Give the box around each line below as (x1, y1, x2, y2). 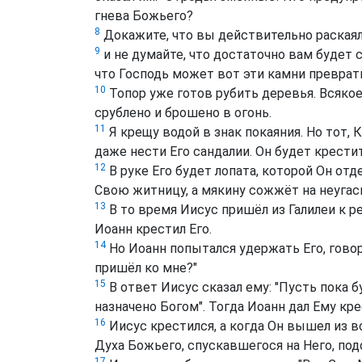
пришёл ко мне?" (95, 260, 197, 276)
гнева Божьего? (95, 8, 193, 23)
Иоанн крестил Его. (95, 221, 212, 237)
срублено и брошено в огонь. (95, 105, 271, 120)
